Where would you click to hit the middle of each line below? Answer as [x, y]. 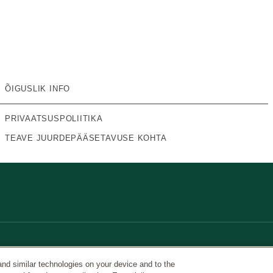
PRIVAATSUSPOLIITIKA [54, 119]
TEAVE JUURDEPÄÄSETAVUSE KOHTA [86, 138]
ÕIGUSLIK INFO [38, 89]
